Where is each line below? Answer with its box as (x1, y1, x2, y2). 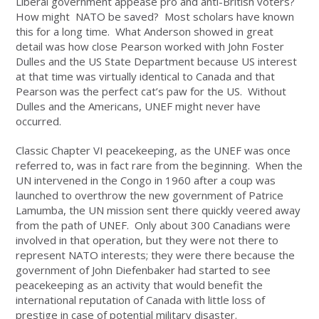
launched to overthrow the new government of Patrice (16, 188, 284, 203)
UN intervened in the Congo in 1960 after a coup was (16, 173, 276, 188)
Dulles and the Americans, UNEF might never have (16, 99, 261, 114)
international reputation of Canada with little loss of (16, 293, 266, 308)
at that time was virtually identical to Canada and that (16, 69, 276, 84)
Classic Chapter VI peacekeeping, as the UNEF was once (16, 143, 291, 158)
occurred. (16, 114, 62, 129)
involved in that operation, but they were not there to (16, 233, 279, 248)
